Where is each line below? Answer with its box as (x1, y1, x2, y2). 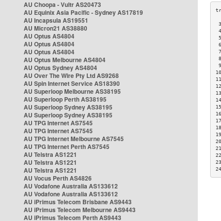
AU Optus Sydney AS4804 (24, 63, 97, 72)
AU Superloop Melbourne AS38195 (24, 87, 121, 96)
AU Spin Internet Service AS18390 (24, 79, 120, 88)
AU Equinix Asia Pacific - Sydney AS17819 (24, 8, 143, 17)
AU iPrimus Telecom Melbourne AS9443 (24, 205, 136, 214)
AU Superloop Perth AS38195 (24, 95, 107, 104)
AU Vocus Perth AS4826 (24, 174, 92, 183)
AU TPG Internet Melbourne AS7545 (24, 134, 124, 143)
